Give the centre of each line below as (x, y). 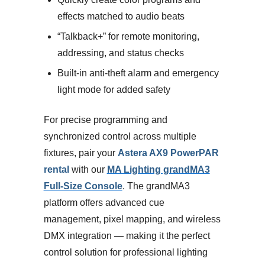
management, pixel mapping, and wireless (132, 219)
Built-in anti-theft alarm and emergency (138, 73)
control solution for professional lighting (125, 252)
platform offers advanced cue (104, 202)
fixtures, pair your (80, 153)
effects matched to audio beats (121, 16)
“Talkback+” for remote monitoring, (128, 36)
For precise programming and (105, 119)
